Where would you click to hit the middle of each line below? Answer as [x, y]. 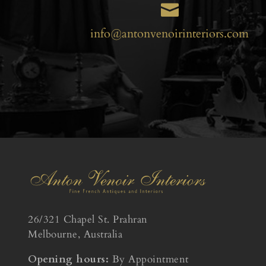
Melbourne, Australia [75, 234]
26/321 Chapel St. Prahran [88, 219]
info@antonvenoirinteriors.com [170, 34]
